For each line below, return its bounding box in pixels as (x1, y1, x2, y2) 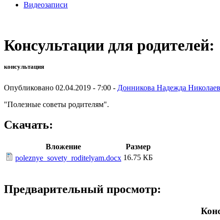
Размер (125, 142, 151, 151)
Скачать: (4, 118, 53, 132)
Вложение (46, 142, 81, 151)
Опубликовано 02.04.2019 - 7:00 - (4, 83, 117, 92)
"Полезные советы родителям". (4, 100, 109, 109)
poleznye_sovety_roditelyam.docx (15, 154, 121, 163)
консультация (4, 63, 44, 71)
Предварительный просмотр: (4, 183, 161, 196)
